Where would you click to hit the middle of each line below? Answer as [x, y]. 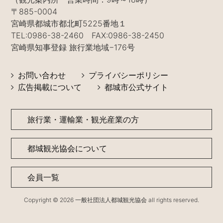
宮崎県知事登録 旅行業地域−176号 [73, 47]
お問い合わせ [42, 75]
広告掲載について [50, 87]
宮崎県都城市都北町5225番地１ [69, 23]
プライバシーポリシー [129, 75]
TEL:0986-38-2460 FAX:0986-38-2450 [88, 35]
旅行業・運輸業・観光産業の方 [83, 119]
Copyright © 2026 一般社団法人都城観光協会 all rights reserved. [111, 200]
